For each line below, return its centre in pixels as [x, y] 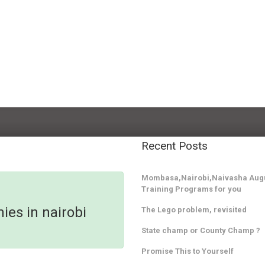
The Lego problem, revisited [194, 209]
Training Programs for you [191, 189]
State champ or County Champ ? [201, 230]
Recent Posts [174, 146]
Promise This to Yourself [188, 251]
